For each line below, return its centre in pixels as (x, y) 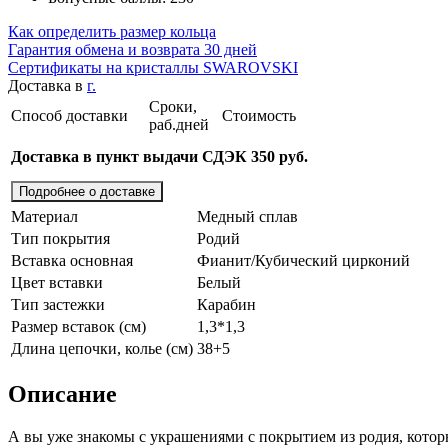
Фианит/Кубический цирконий (303, 260)
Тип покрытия (60, 238)
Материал (44, 216)
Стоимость (259, 115)
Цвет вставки (57, 282)
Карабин (226, 304)
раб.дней (179, 124)
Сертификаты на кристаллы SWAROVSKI (153, 67)
